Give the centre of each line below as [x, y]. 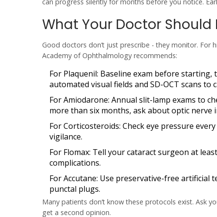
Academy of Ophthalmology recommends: [110, 56]
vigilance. [66, 137]
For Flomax [69, 152]
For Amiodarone [79, 100]
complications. [75, 163]
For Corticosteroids [84, 126]
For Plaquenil [73, 74]
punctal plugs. [75, 189]
